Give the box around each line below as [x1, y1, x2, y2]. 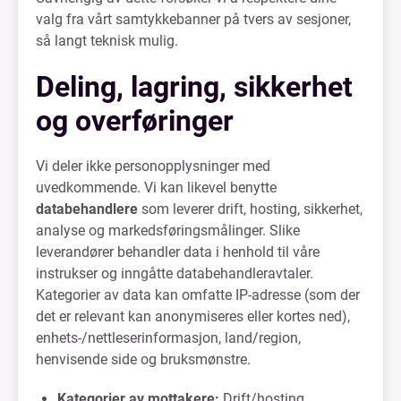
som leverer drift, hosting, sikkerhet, [138, 200, 363, 218]
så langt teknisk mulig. [36, 32, 178, 49]
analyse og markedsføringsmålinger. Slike [36, 222, 300, 239]
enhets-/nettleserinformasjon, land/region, [36, 329, 301, 346]
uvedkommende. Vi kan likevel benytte [36, 179, 277, 196]
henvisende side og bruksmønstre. [36, 351, 251, 368]
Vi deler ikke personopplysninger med [36, 158, 270, 175]
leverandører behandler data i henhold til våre [36, 243, 320, 260]
